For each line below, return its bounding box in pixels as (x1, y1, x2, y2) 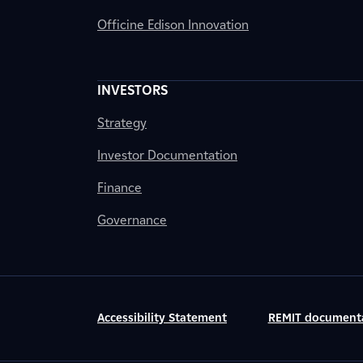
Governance (97, 212, 167, 228)
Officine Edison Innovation (97, 17, 249, 32)
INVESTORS (97, 83, 168, 98)
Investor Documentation (97, 147, 237, 163)
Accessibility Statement (97, 311, 227, 325)
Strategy (97, 115, 147, 130)
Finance (97, 180, 142, 195)
